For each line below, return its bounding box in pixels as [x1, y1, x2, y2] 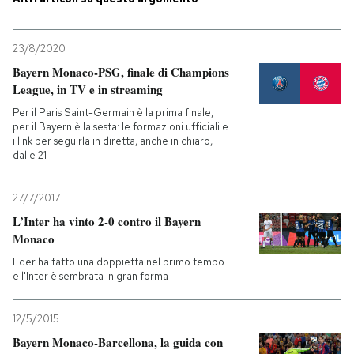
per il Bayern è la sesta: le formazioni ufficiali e [13, 120, 228, 134]
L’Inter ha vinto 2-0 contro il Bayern [13, 213, 201, 230]
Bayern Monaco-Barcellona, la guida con [13, 333, 223, 351]
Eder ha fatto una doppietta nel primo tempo [13, 255, 224, 269]
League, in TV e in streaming [13, 81, 163, 98]
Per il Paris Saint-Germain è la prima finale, [13, 106, 213, 119]
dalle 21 [13, 149, 47, 162]
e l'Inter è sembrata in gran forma [13, 269, 168, 283]
